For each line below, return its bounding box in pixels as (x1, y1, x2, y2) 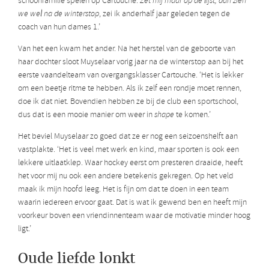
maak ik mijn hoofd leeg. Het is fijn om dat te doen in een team (18, 183, 229, 195)
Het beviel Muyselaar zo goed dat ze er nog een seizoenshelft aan (18, 130, 238, 142)
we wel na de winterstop (18, 8, 99, 20)
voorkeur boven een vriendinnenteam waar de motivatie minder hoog (18, 210, 250, 222)
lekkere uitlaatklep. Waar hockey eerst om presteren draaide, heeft (18, 157, 243, 169)
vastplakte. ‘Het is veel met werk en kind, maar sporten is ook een (18, 144, 239, 156)
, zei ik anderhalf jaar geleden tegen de (99, 8, 230, 20)
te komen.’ (176, 109, 211, 121)
